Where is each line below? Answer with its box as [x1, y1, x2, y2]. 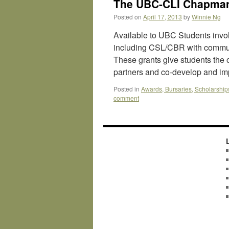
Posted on [113, 12, 142, 21]
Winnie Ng [192, 12, 221, 21]
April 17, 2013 [143, 12, 182, 21]
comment [113, 94, 139, 102]
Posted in [113, 84, 140, 93]
